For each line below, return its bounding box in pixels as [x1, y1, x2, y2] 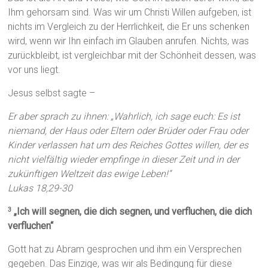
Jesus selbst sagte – [8, 87, 96, 99]
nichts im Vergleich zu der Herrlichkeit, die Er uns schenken [8, 21, 250, 33]
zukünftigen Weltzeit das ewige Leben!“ [8, 168, 172, 180]
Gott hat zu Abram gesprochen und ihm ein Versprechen [8, 243, 242, 255]
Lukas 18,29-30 [8, 182, 73, 194]
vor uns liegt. [8, 64, 61, 76]
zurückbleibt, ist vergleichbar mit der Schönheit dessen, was [8, 50, 257, 62]
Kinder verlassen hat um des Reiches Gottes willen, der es [8, 139, 249, 151]
